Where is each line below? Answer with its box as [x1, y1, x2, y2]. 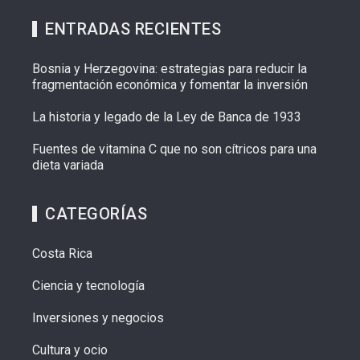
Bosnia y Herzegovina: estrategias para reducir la [32, 61, 307, 77]
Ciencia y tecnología [32, 278, 145, 294]
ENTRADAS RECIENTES [45, 19, 221, 39]
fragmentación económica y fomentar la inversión [32, 77, 308, 93]
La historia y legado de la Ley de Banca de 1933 [32, 109, 301, 125]
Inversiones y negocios [32, 310, 164, 326]
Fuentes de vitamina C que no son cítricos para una [32, 141, 317, 157]
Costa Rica [32, 246, 92, 262]
